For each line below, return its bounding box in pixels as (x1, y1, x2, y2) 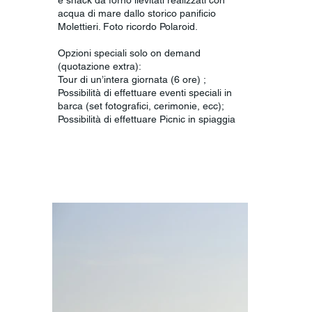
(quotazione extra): (58, 60, 142, 72)
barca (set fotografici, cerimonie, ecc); (58, 100, 225, 111)
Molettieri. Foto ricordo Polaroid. (58, 20, 198, 32)
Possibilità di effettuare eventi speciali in (58, 86, 233, 98)
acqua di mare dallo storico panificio (58, 7, 217, 19)
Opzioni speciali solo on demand (58, 47, 201, 58)
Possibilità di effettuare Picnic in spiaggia (58, 113, 236, 125)
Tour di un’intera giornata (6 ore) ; (58, 73, 207, 85)
